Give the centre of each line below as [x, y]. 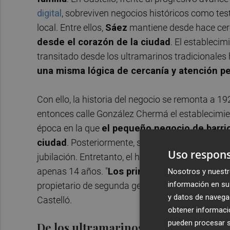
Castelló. [54, 200]
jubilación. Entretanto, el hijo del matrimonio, [126, 157]
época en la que [69, 128]
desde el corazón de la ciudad [104, 42]
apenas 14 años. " [72, 171]
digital [49, 13]
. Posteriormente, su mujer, [121, 142]
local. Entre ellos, [71, 27]
